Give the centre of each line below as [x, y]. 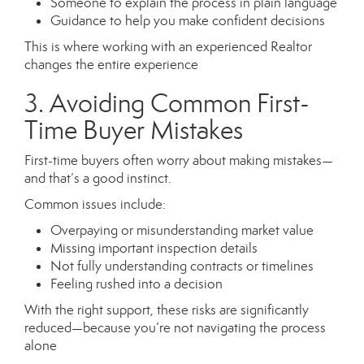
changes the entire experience [111, 65]
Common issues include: [95, 205]
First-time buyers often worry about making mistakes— [179, 161]
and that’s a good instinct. [98, 179]
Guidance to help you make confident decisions [188, 21]
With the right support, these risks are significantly [167, 310]
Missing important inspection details [154, 249]
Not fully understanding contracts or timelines [182, 266]
